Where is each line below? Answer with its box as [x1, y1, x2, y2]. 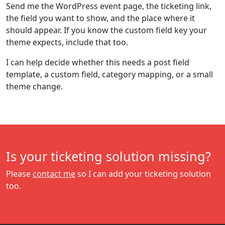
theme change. [6, 81, 63, 92]
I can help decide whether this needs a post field [6, 57, 189, 68]
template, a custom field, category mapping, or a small [6, 69, 213, 80]
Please [6, 168, 33, 179]
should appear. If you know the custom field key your [6, 25, 207, 36]
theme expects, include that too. [6, 37, 128, 48]
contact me [33, 168, 75, 179]
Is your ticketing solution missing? [6, 148, 211, 165]
